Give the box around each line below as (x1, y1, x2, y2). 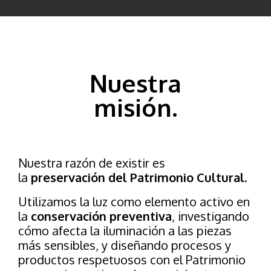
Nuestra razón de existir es (18, 155, 165, 171)
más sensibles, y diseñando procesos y (18, 237, 231, 253)
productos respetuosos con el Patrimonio (18, 252, 246, 268)
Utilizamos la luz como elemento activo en (18, 194, 250, 210)
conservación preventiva (31, 208, 172, 224)
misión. (94, 92, 177, 123)
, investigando (172, 208, 249, 224)
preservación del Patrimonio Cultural (31, 169, 244, 186)
